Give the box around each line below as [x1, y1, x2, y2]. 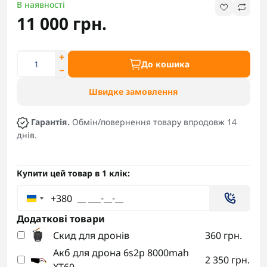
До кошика [141, 58, 190, 70]
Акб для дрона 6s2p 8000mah [53, 246, 189, 260]
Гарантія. [29, 116, 72, 128]
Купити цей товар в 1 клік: [17, 167, 130, 179]
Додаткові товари [17, 212, 105, 226]
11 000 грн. [17, 12, 107, 35]
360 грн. [205, 229, 242, 243]
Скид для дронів [53, 229, 129, 243]
